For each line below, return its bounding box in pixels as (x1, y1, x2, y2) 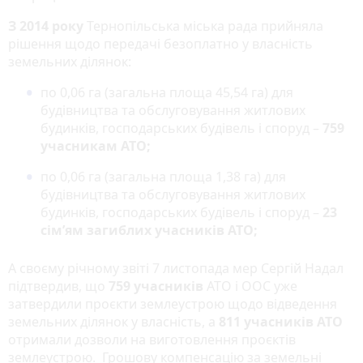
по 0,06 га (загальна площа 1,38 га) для (41, 167, 286, 186)
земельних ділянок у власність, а (8, 312, 219, 331)
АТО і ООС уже (203, 276, 297, 295)
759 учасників (109, 276, 203, 295)
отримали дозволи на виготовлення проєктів (8, 330, 296, 348)
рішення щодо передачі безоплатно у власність (8, 34, 313, 53)
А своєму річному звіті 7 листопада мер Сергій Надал (8, 258, 344, 277)
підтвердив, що (8, 276, 109, 295)
